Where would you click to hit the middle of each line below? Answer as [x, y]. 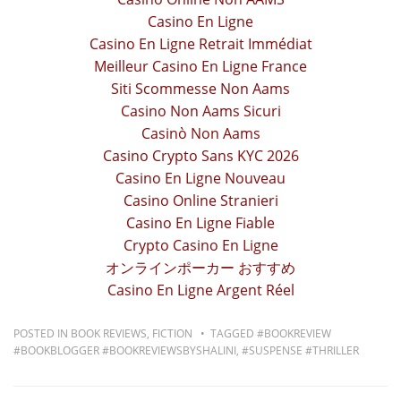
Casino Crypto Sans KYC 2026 [200, 156]
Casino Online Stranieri [200, 201]
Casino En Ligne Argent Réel [200, 290]
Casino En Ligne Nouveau [200, 179]
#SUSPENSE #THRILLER [300, 351]
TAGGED [234, 334]
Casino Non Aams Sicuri [200, 111]
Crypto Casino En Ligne [200, 246]
